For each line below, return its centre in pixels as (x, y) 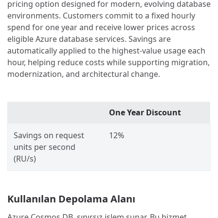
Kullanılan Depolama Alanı (71, 199)
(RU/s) (25, 158)
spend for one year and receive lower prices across (101, 27)
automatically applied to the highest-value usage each (106, 51)
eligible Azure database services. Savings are (89, 39)
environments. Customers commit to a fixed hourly (101, 16)
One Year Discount (145, 112)
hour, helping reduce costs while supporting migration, (109, 63)
